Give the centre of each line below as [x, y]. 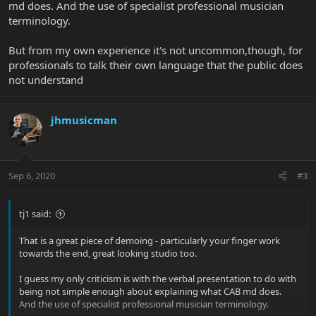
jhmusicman [84, 120]
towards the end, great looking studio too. [108, 254]
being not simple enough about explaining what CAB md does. [150, 292]
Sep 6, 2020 [32, 176]
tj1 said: [35, 214]
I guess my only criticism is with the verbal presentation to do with [158, 279]
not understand [46, 79]
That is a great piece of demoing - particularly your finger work [150, 241]
